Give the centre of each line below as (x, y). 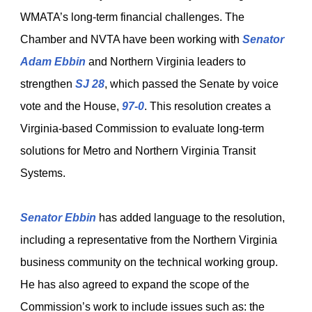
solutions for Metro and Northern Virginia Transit (138, 151)
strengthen (48, 84)
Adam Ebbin (53, 62)
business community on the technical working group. (149, 262)
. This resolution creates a (208, 106)
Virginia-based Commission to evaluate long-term (142, 128)
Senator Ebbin (58, 218)
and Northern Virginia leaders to (166, 62)
